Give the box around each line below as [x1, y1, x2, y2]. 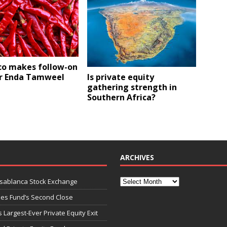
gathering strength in [87, 81, 177, 93]
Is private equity [87, 71, 155, 83]
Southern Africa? [87, 91, 156, 103]
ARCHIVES [120, 153, 154, 163]
